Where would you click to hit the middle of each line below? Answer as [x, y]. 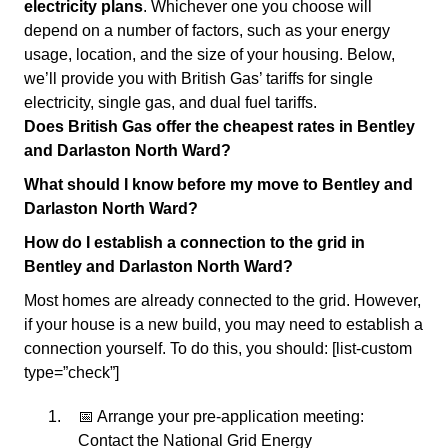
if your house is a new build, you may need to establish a [223, 324]
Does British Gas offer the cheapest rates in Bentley [219, 126]
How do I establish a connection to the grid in [194, 242]
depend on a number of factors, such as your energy [207, 30]
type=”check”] [71, 372]
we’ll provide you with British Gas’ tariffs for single [198, 78]
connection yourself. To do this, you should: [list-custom [218, 348]
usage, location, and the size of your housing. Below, [209, 54]
